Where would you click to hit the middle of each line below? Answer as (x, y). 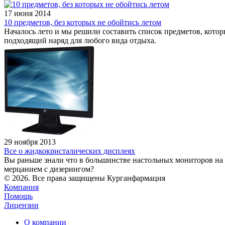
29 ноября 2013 (30, 142)
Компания (21, 187)
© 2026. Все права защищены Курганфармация (85, 178)
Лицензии (21, 205)
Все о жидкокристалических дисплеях (70, 151)
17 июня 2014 (27, 13)
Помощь (18, 196)
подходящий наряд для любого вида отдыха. (80, 40)
